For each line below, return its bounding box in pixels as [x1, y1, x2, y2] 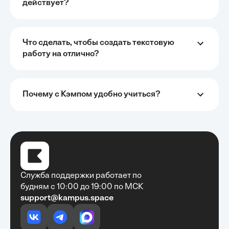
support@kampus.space [20, 194, 113, 202]
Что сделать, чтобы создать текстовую [22, 39, 174, 47]
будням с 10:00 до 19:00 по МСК [20, 183, 143, 191]
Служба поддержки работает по [20, 172, 142, 180]
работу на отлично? [22, 50, 99, 58]
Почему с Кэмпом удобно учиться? [22, 90, 161, 99]
